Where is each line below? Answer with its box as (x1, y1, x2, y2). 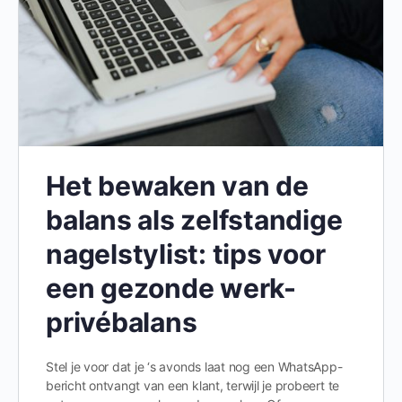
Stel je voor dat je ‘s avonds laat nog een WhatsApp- (46, 359, 343, 374)
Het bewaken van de (46, 170, 309, 202)
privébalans (46, 306, 197, 338)
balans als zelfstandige (46, 204, 343, 236)
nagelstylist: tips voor (46, 238, 326, 270)
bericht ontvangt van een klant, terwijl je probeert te (46, 378, 340, 393)
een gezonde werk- (46, 272, 296, 304)
